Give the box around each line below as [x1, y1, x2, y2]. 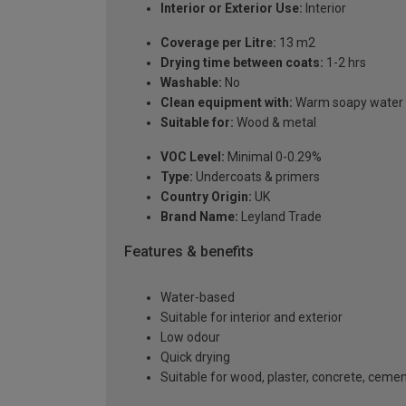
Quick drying [160, 349, 230, 364]
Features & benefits [124, 243, 254, 261]
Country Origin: [160, 189, 252, 205]
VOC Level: [160, 150, 225, 165]
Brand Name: [160, 209, 238, 225]
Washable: [160, 75, 222, 91]
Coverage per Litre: [160, 35, 276, 51]
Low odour [160, 329, 220, 344]
